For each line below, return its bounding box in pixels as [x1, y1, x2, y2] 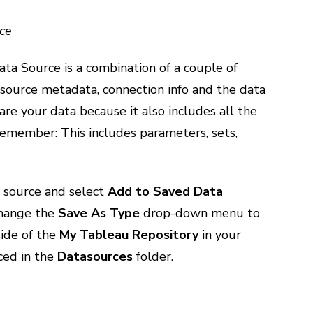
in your [198, 226, 242, 243]
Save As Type [58, 205, 140, 221]
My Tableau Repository [59, 226, 199, 243]
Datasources [57, 248, 133, 265]
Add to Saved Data [108, 183, 224, 200]
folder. [133, 248, 174, 265]
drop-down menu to [140, 205, 261, 221]
